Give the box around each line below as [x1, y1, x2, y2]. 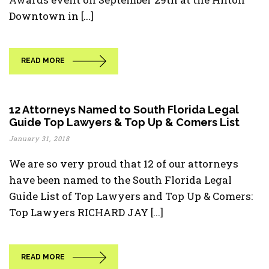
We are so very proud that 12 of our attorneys [9, 157, 238, 171]
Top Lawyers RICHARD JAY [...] [9, 205, 163, 219]
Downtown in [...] [9, 9, 94, 23]
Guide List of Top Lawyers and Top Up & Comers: [9, 189, 253, 203]
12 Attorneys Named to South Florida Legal [9, 103, 239, 116]
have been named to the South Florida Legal [9, 173, 232, 187]
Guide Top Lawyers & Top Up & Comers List [9, 116, 240, 128]
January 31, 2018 [9, 134, 70, 143]
